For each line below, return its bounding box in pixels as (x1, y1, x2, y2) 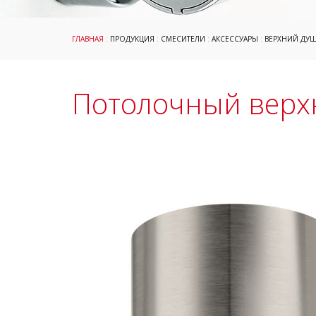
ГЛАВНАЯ (72, 34, 104, 44)
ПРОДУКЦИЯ (110, 34, 154, 44)
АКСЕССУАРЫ (212, 34, 258, 44)
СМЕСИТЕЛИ (161, 34, 205, 44)
